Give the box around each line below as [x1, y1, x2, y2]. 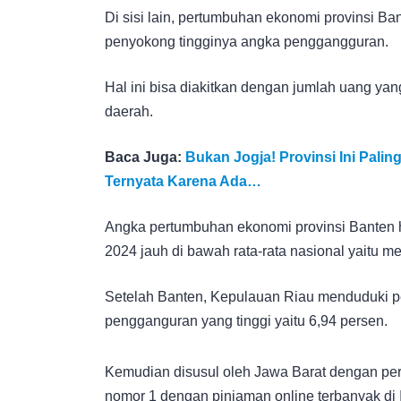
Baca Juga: [105, 149, 185, 165]
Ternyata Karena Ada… [105, 173, 261, 189]
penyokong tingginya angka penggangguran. [105, 33, 388, 49]
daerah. [105, 103, 153, 119]
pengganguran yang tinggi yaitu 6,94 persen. [105, 312, 388, 328]
